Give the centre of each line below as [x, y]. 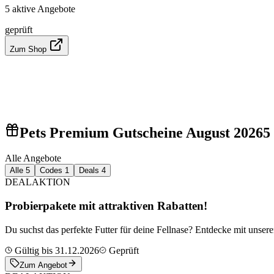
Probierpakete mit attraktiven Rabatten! [106, 206]
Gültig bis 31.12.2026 [56, 250]
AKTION [51, 182]
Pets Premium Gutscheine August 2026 [141, 132]
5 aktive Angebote [40, 9]
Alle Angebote [33, 158]
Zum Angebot [43, 265]
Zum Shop [29, 49]
